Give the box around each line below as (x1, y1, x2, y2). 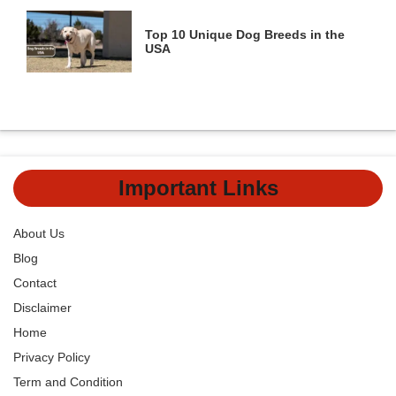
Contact (13, 276, 57, 291)
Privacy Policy (13, 350, 90, 365)
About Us (13, 226, 65, 241)
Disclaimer (13, 301, 72, 316)
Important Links (118, 176, 278, 201)
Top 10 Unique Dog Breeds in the (145, 27, 346, 42)
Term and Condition (13, 375, 123, 390)
